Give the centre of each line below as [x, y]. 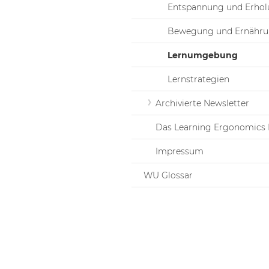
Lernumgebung [203, 55]
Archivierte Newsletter [202, 103]
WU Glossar [168, 175]
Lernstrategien [198, 79]
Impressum [180, 151]
